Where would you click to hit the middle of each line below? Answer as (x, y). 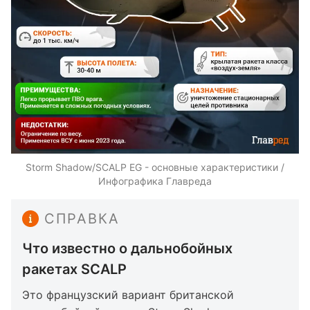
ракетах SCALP (74, 269)
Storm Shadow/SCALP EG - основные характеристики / (155, 167)
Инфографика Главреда (155, 181)
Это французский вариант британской (128, 295)
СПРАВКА (82, 219)
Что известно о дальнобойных (127, 248)
